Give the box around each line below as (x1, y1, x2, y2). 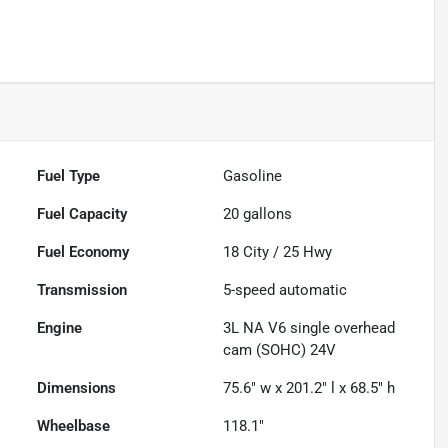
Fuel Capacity (37, 205, 128, 224)
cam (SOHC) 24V (223, 341, 337, 360)
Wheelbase (37, 417, 111, 436)
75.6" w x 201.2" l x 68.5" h (223, 379, 396, 398)
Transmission (37, 281, 128, 300)
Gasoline (223, 167, 283, 186)
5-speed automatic (223, 281, 348, 300)
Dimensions (37, 379, 117, 398)
